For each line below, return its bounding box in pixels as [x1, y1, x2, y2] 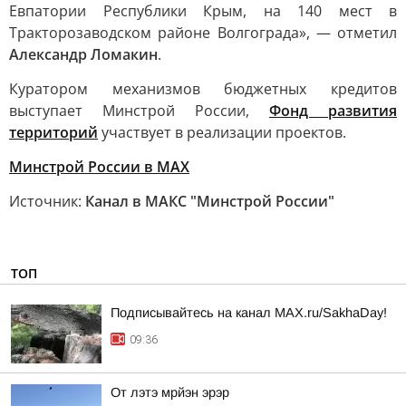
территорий [9, 122, 98, 142]
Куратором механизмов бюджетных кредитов [9, 79, 397, 99]
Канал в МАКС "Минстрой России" [85, 191, 334, 211]
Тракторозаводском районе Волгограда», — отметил [9, 23, 397, 43]
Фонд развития [269, 101, 397, 121]
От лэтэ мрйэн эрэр [111, 385, 229, 400]
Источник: [9, 191, 85, 211]
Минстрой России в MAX [9, 157, 189, 177]
